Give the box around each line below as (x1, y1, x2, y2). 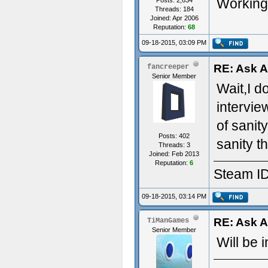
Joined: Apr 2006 (150, 14, 199, 22)
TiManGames (147, 217, 189, 225)
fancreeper (147, 63, 189, 71)
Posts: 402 (159, 132, 190, 139)
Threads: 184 (154, 5, 194, 13)
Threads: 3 (158, 141, 190, 148)
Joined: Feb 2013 (149, 150, 199, 157)
